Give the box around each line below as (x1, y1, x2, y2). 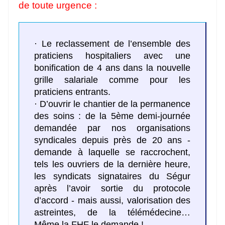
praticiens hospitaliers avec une (34, 51, 190, 61)
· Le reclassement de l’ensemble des (34, 39, 190, 49)
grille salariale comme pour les (34, 75, 190, 85)
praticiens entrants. (34, 87, 110, 97)
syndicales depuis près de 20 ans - (34, 135, 190, 146)
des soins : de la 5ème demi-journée (34, 111, 190, 122)
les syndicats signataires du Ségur (34, 171, 190, 182)
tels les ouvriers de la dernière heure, (34, 159, 190, 170)
